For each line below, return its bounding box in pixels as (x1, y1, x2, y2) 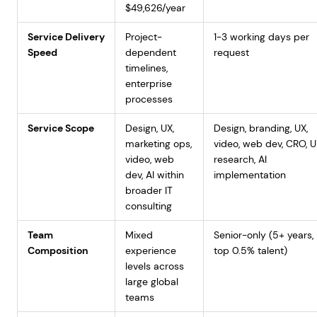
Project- (125, 30, 162, 43)
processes (125, 93, 173, 105)
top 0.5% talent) (213, 244, 287, 257)
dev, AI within (125, 168, 184, 181)
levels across (125, 260, 184, 272)
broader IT (125, 184, 173, 197)
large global (125, 275, 178, 288)
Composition (27, 244, 88, 257)
